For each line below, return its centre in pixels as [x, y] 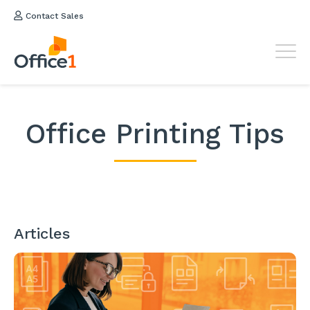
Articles [42, 234]
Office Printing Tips [155, 134]
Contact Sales [53, 16]
